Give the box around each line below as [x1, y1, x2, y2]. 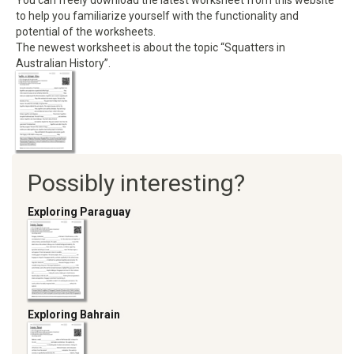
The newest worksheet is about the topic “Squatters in [16, 41, 285, 55]
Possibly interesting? [28, 169, 245, 198]
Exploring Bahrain [28, 308, 120, 322]
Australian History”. [16, 57, 111, 70]
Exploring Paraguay [28, 205, 130, 219]
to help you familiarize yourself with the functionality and [16, 9, 299, 23]
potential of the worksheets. [16, 25, 156, 39]
